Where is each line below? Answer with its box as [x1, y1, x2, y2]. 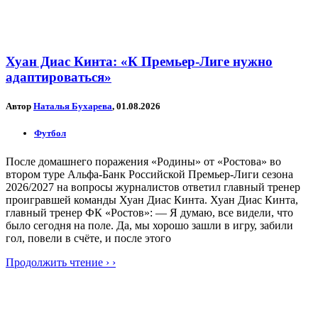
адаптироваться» [6, 70, 111, 85]
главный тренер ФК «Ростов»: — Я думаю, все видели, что [6, 206, 293, 219]
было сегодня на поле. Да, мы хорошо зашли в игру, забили [6, 219, 293, 231]
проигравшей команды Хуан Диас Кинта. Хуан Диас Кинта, [6, 193, 298, 206]
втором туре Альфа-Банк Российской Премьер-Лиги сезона [6, 168, 293, 180]
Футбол [34, 128, 66, 139]
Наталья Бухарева [33, 101, 112, 112]
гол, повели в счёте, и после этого [6, 231, 171, 244]
